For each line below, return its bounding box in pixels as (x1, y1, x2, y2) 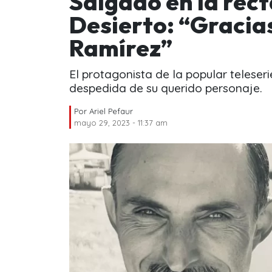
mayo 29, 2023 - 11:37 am (74, 117, 168, 127)
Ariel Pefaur (89, 106, 133, 116)
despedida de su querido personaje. (69, 80, 262, 95)
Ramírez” (69, 33, 177, 63)
